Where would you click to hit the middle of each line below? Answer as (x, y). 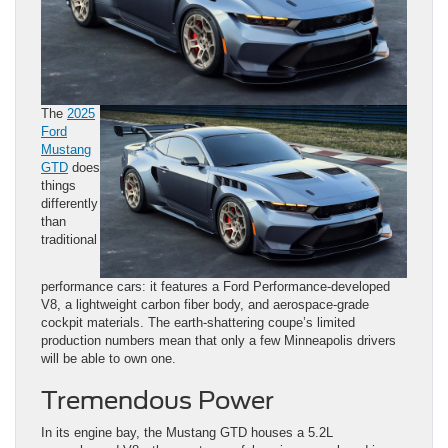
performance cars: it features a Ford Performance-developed (215, 286)
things (58, 185)
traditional (69, 239)
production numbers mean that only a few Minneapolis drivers (218, 340)
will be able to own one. (108, 358)
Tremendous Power (157, 400)
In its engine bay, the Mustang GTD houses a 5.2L (187, 432)
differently (69, 203)
